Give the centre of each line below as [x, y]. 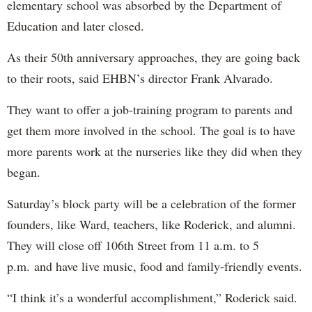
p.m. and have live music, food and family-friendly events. [155, 266]
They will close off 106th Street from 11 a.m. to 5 [133, 245]
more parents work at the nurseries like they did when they [155, 151]
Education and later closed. [76, 25]
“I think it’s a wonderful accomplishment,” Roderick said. [152, 297]
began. [24, 172]
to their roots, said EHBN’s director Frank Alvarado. [140, 78]
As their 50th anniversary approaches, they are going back [154, 57]
